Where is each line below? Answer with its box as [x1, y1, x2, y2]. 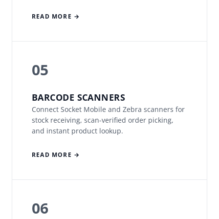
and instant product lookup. [32, 126, 123, 136]
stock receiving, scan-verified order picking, [32, 115, 174, 125]
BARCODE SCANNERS [32, 91, 126, 104]
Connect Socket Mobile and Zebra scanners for [32, 105, 185, 114]
